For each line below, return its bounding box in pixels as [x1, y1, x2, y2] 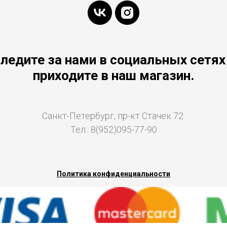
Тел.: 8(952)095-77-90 [70, 124, 157, 135]
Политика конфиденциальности [57, 169, 170, 178]
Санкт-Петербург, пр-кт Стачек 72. [42, 110, 185, 121]
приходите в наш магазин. [33, 67, 194, 83]
